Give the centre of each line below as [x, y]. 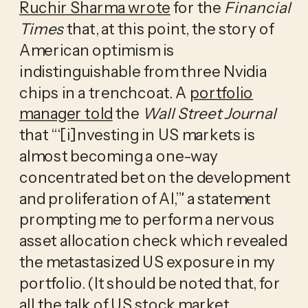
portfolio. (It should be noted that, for [150, 283]
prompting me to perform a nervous [146, 220]
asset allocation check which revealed [153, 240]
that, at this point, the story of [170, 29]
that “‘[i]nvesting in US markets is [137, 134]
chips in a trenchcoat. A [104, 92]
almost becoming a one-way [118, 156]
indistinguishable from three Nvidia [143, 71]
